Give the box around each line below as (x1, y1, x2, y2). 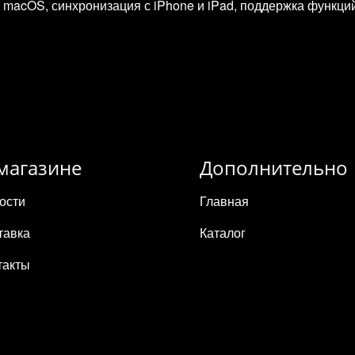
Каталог (200, 223, 246, 242)
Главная (200, 192, 249, 211)
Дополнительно (200, 155, 348, 181)
